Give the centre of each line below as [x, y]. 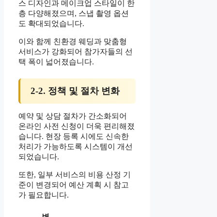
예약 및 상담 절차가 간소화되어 [73, 116]
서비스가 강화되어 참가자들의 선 [76, 51]
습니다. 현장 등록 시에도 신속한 [74, 137]
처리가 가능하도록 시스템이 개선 [76, 147]
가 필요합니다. [44, 195]
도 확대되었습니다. [51, 23]
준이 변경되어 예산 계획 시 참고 [74, 185]
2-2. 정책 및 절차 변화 [75, 91]
